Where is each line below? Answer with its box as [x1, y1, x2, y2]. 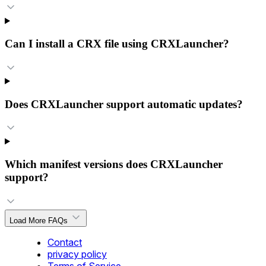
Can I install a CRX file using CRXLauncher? [5, 37, 229, 50]
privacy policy [47, 248, 107, 260]
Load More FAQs [9, 216, 70, 225]
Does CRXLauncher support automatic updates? [5, 97, 243, 110]
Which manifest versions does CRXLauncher [5, 158, 223, 171]
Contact [47, 236, 82, 248]
